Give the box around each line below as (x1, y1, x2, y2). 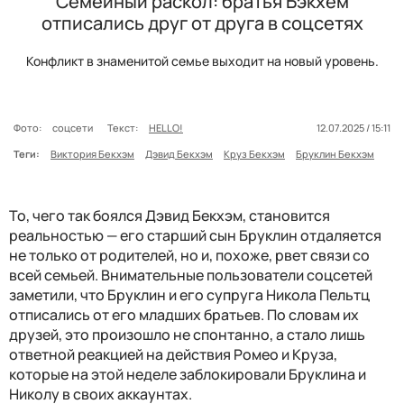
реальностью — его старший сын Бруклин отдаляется (9, 225, 381, 245)
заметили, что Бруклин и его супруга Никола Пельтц (9, 284, 370, 305)
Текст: (107, 120, 138, 134)
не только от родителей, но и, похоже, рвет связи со (9, 244, 370, 265)
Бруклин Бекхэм (296, 146, 374, 161)
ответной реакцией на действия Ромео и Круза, (9, 344, 337, 364)
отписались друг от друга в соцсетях (41, 10, 363, 35)
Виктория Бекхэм (50, 146, 134, 161)
